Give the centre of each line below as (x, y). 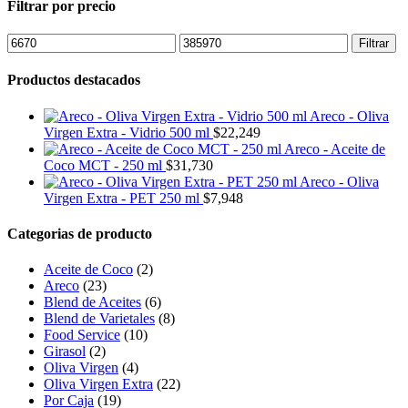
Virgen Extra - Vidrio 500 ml (127, 132)
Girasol (65, 352)
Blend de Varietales (99, 319)
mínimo (28, 57)
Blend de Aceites (92, 302)
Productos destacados (74, 80)
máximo (202, 57)
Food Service (82, 335)
